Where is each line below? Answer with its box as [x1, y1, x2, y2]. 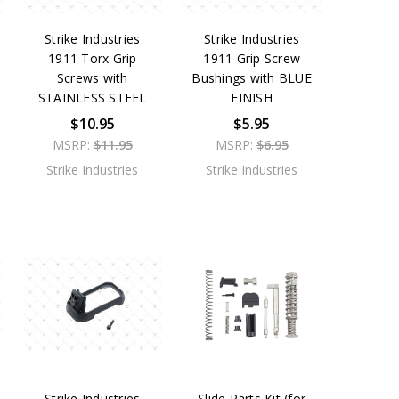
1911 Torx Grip [48, 50, 137, 68]
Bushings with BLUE [191, 69, 312, 87]
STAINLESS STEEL [37, 89, 147, 107]
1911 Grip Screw [203, 50, 301, 68]
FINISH [231, 89, 273, 107]
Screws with [56, 69, 128, 87]
